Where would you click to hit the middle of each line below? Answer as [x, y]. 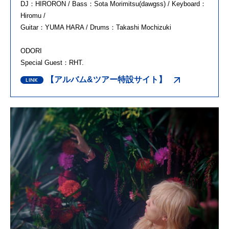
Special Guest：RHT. [52, 62]
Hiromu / [33, 15]
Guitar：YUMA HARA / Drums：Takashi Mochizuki [96, 27]
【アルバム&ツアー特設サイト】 [106, 79]
